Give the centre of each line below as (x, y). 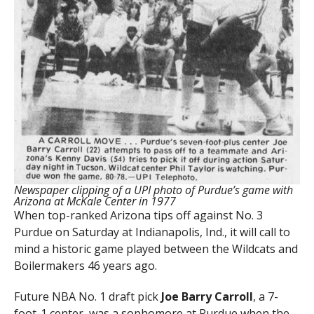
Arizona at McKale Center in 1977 (95, 202)
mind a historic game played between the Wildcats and (156, 249)
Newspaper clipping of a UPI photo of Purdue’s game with (153, 190)
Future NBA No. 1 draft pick (87, 297)
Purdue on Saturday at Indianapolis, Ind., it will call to (152, 232)
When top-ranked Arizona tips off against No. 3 (138, 216)
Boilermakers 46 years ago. (85, 266)
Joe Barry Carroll (207, 297)
